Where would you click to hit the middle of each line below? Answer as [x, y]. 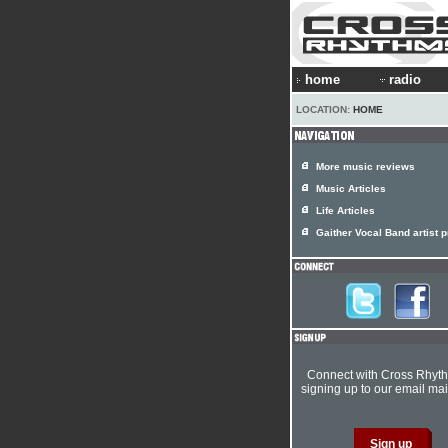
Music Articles [351, 188]
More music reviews [365, 166]
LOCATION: [324, 109]
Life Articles [345, 210]
